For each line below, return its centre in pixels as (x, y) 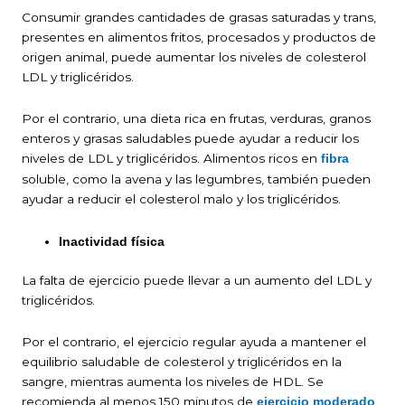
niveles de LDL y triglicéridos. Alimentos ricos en (171, 158)
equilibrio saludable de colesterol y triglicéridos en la (182, 362)
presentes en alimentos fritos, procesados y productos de (199, 37)
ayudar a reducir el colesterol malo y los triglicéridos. (181, 198)
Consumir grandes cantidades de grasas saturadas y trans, (199, 17)
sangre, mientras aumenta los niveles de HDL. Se (173, 382)
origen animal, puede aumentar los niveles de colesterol (194, 57)
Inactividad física (112, 241)
